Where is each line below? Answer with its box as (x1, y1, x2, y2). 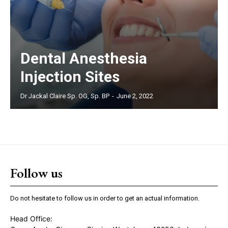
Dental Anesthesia (20, 49, 147, 67)
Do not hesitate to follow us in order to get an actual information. (10, 194, 199, 202)
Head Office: (10, 214, 52, 223)
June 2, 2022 (117, 92, 153, 100)
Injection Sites (20, 67, 120, 85)
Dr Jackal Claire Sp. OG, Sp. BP (20, 92, 109, 100)
